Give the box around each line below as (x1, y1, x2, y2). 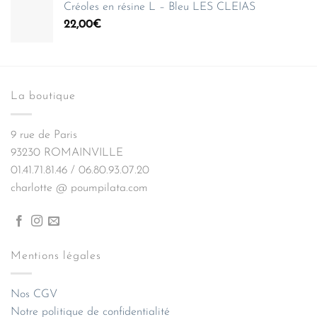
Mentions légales (11, 250, 101, 262)
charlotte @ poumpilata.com (11, 182, 148, 194)
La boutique (11, 91, 76, 103)
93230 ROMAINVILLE (11, 146, 123, 158)
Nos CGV (11, 289, 57, 301)
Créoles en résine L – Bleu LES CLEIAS (64, 1, 255, 13)
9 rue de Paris (11, 129, 77, 141)
